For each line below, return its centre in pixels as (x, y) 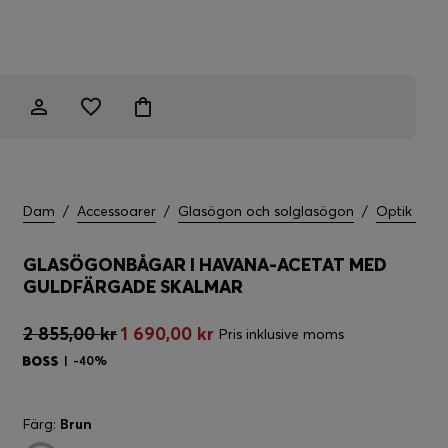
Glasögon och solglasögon (266, 211)
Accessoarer (116, 211)
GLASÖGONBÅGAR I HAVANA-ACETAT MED (205, 264)
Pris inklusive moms (281, 334)
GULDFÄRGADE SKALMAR (133, 286)
